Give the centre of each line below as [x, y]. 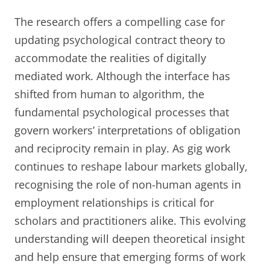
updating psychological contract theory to [120, 39]
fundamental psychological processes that [122, 112]
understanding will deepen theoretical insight [130, 238]
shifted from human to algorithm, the [109, 94]
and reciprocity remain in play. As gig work [122, 148]
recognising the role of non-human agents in [128, 184]
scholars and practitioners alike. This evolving [130, 220]
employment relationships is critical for [114, 202]
